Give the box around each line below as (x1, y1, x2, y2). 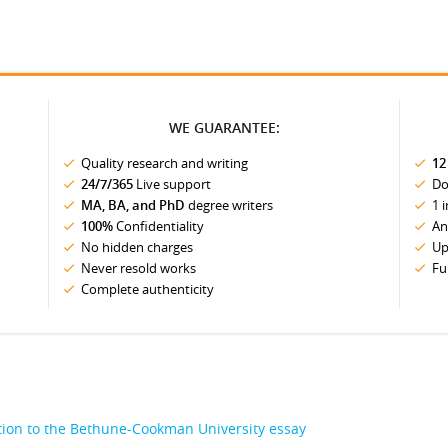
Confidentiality (113, 217, 204, 235)
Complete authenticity (81, 280, 214, 298)
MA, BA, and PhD (81, 196, 185, 214)
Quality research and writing (81, 154, 248, 172)
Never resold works (81, 259, 196, 277)
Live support (133, 175, 211, 193)
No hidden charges (81, 238, 193, 256)
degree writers (185, 196, 273, 214)
